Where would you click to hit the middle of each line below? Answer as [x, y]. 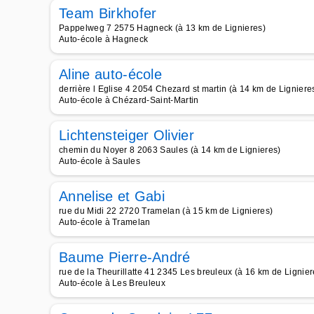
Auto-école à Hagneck [104, 39]
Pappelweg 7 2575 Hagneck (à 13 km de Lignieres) [163, 28]
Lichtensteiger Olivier [127, 135]
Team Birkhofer [108, 13]
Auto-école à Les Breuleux [112, 283]
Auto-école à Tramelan [105, 222]
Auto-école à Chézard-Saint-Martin [129, 100]
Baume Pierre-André [125, 257]
